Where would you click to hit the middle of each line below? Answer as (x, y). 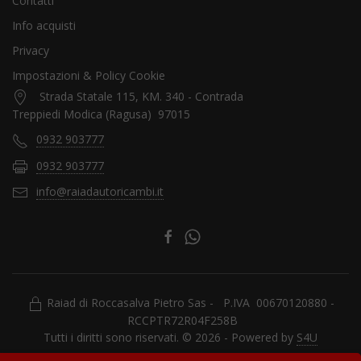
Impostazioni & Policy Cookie (89, 75)
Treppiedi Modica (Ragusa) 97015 (101, 114)
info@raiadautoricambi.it (100, 191)
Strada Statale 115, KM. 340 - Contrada (141, 96)
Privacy (31, 50)
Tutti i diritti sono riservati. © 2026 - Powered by (170, 338)
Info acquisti (44, 25)
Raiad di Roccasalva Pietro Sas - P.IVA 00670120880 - (190, 303)
